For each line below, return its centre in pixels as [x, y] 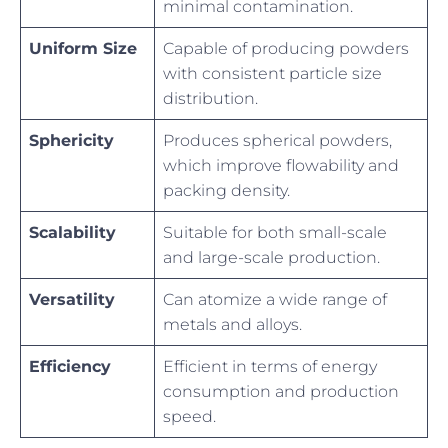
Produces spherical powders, [277, 140]
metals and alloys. [232, 324]
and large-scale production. [271, 257]
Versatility [72, 299]
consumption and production [281, 391]
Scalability [72, 232]
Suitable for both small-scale [275, 232]
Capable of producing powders [286, 48]
